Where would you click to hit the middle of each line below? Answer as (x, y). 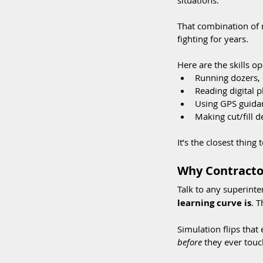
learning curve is (214, 203)
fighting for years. (213, 39)
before (190, 242)
